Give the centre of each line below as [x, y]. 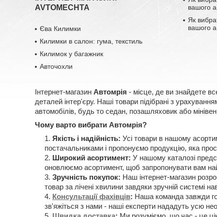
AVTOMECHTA [62, 8]
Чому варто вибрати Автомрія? [91, 125]
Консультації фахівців [91, 196]
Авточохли [56, 66]
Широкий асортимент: [92, 158]
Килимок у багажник [72, 54]
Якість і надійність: [86, 138]
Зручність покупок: [86, 177]
